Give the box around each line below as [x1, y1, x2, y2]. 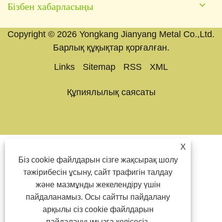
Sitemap [83, 61, 115, 72]
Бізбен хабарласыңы [7, 1, 93, 12]
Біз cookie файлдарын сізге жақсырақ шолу [18, 156, 178, 164]
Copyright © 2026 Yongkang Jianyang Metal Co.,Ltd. [7, 29, 215, 39]
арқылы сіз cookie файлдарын [42, 205, 154, 214]
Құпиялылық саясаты [66, 87, 156, 97]
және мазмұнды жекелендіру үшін [35, 180, 161, 189]
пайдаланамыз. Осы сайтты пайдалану [26, 193, 170, 201]
